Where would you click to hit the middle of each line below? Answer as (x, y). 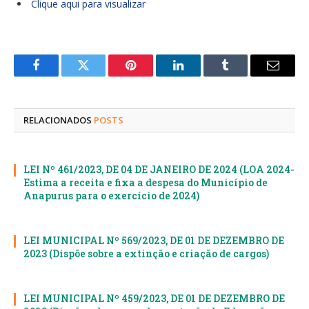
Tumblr (243, 76)
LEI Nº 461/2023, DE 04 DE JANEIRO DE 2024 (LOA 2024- (159, 170)
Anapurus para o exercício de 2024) (111, 196)
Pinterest (152, 76)
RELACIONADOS (59, 120)
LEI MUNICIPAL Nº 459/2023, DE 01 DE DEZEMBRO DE (154, 299)
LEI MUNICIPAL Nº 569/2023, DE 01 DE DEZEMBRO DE (154, 241)
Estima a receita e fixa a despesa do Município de (146, 183)
